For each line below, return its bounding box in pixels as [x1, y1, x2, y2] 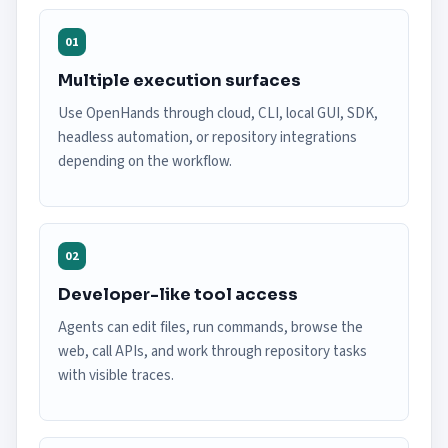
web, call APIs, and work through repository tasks [58, 341, 367, 362]
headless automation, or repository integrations [58, 127, 357, 148]
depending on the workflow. [58, 151, 232, 172]
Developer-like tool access [58, 284, 298, 305]
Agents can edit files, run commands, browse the [58, 317, 363, 338]
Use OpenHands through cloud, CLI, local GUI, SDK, [58, 103, 378, 124]
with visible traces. [58, 365, 174, 386]
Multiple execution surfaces [58, 70, 301, 91]
